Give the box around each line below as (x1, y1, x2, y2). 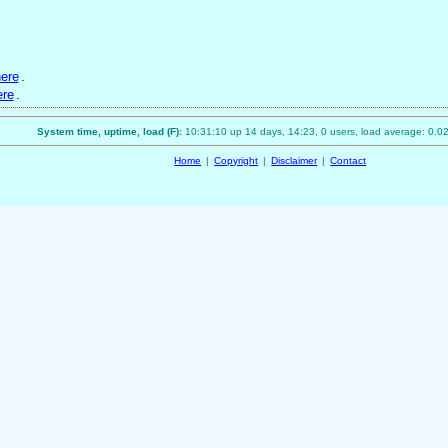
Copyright (214, 155, 259, 167)
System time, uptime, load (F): (37, 126, 186, 138)
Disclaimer (271, 155, 318, 167)
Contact (330, 155, 367, 167)
